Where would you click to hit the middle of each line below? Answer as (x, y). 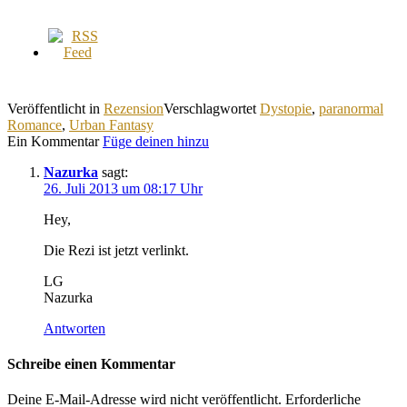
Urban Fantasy (111, 124)
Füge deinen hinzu (156, 141)
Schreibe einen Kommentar (91, 364)
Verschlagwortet (212, 108)
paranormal (351, 108)
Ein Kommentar (55, 141)
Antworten (74, 328)
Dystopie (286, 108)
